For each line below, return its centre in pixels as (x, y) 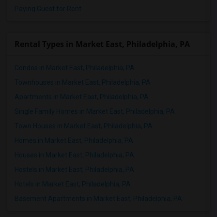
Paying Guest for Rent (48, 9)
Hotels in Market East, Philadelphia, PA (73, 184)
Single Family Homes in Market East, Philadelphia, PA (95, 111)
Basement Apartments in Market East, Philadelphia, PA (98, 199)
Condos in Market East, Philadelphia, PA (75, 68)
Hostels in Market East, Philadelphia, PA (74, 170)
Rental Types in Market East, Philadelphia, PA (102, 44)
